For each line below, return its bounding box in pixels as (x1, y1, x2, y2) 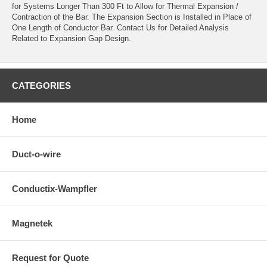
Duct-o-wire (12, 148, 61, 159)
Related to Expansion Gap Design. (12, 33, 131, 43)
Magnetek (12, 218, 52, 228)
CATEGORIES (12, 80, 71, 91)
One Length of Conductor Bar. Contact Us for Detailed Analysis (12, 23, 229, 32)
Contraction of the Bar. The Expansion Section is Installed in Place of (12, 12, 252, 21)
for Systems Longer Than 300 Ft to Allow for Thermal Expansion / (12, 1, 238, 11)
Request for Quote (12, 252, 89, 263)
